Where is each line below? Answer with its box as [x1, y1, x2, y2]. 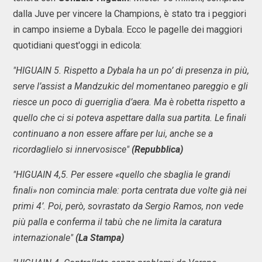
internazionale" [13, 232, 73, 243]
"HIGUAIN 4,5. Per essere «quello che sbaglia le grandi [13, 169, 230, 180]
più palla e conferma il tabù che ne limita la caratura [13, 216, 222, 227]
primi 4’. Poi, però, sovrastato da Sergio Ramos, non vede [13, 201, 243, 212]
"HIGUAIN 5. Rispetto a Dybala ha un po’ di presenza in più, [13, 65, 249, 76]
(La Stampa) [73, 232, 124, 243]
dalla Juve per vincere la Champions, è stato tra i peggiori [13, 8, 246, 19]
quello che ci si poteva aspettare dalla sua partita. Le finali [13, 112, 246, 123]
